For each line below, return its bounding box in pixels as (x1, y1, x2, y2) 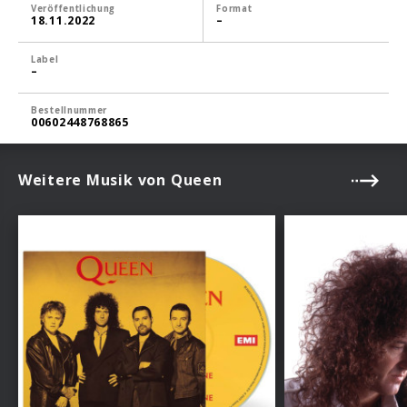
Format (216, 2, 253, 15)
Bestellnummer (31, 104, 108, 116)
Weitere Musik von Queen (18, 170, 223, 191)
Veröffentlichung (31, 2, 116, 15)
